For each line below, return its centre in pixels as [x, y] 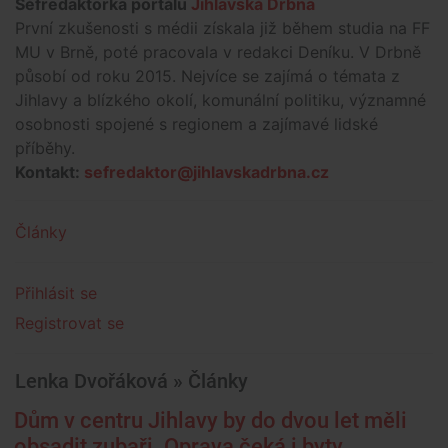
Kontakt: [49, 172]
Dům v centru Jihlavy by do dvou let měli [210, 420]
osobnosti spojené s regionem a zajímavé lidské [196, 124]
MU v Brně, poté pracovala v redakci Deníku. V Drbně [218, 52]
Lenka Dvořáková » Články [131, 381]
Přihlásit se [56, 293]
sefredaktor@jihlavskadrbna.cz [206, 172]
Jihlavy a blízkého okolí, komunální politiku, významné [220, 100]
